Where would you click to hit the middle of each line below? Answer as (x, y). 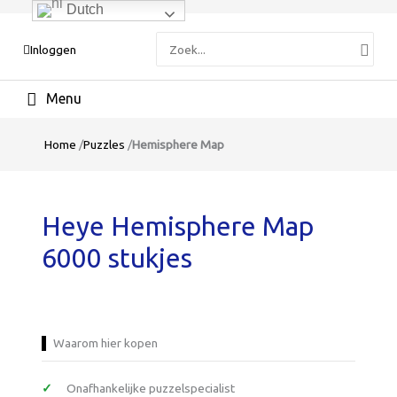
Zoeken (177, 39)
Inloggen (54, 49)
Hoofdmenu (72, 95)
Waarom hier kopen (106, 343)
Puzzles (104, 144)
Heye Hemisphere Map (178, 226)
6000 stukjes (117, 257)
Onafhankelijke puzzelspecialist (151, 388)
